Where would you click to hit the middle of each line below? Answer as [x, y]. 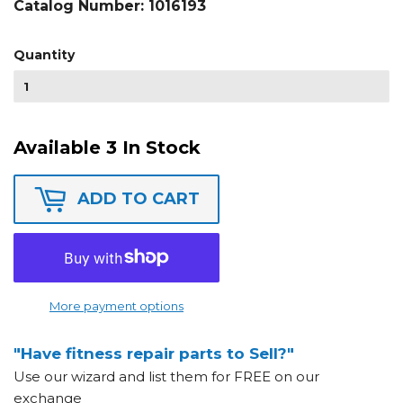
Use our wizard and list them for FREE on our [166, 376]
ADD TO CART [139, 198]
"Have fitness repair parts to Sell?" [154, 353]
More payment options [116, 305]
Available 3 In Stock [107, 147]
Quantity [44, 54]
